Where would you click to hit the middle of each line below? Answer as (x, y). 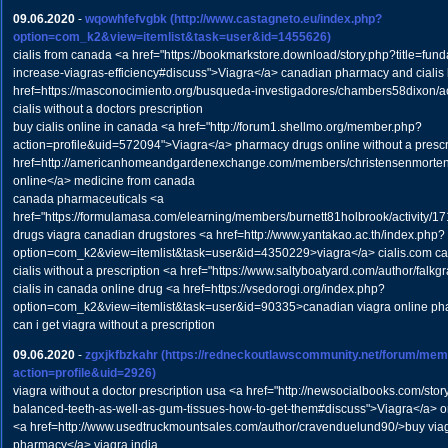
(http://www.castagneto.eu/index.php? (275, 19)
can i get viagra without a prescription (113, 325)
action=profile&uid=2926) (84, 373)
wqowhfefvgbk (125, 19)
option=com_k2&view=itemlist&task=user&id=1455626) (171, 37)
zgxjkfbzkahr (121, 355)
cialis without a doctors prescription (107, 109)
